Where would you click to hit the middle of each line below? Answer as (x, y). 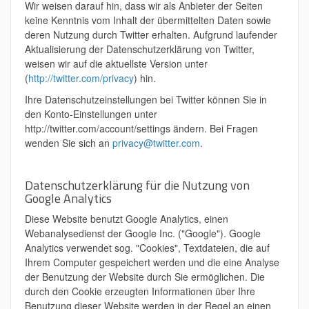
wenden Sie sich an (69, 143)
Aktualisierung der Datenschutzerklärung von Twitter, (140, 49)
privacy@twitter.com (156, 143)
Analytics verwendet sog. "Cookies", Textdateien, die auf (147, 248)
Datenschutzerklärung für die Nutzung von (137, 185)
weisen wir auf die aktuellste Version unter (116, 63)
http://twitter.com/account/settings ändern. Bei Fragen (141, 128)
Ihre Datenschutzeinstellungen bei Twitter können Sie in (146, 99)
